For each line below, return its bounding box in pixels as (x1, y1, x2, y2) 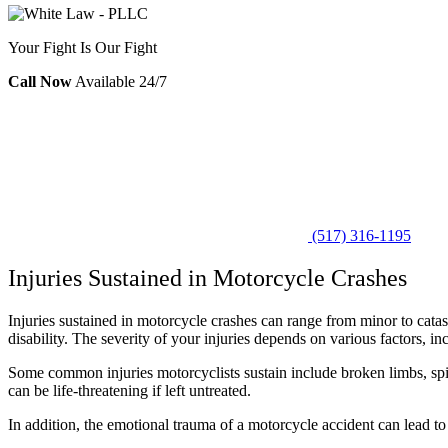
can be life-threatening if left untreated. (8, 381, 251, 399)
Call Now (8, 73, 72, 91)
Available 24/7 (75, 73, 167, 91)
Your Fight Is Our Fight (8, 39, 157, 57)
